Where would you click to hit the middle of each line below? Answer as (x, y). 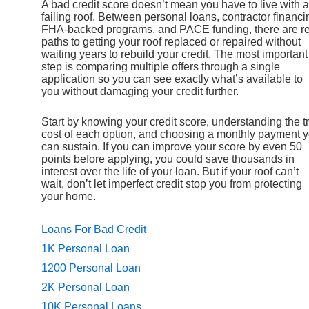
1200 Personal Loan (91, 268)
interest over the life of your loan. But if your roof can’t (170, 171)
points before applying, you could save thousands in (168, 159)
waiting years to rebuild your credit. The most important (175, 54)
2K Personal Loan (86, 288)
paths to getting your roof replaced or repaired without (171, 42)
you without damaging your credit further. (140, 92)
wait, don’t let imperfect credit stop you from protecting (172, 183)
